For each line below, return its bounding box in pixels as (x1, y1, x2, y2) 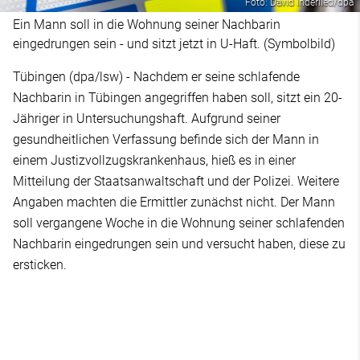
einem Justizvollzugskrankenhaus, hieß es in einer (13, 152, 296, 168)
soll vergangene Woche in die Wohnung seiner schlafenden (13, 215, 345, 231)
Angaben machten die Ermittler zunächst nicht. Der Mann (13, 194, 335, 210)
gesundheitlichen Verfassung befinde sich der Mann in (13, 131, 319, 147)
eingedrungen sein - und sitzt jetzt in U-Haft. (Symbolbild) (13, 35, 335, 51)
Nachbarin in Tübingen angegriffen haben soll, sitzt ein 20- (13, 89, 342, 105)
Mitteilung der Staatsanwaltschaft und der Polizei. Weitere (13, 173, 339, 189)
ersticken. (13, 256, 70, 272)
